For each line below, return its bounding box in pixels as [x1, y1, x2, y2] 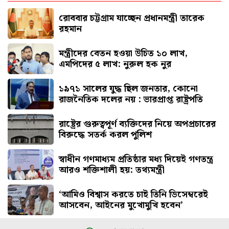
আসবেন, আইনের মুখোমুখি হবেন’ [59, 197, 183, 213]
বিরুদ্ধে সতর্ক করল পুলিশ [59, 127, 152, 142]
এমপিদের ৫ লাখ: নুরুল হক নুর [59, 56, 171, 72]
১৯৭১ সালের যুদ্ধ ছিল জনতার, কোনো [59, 81, 198, 96]
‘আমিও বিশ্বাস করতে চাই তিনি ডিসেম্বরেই [59, 187, 208, 202]
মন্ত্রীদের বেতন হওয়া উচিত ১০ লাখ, [59, 45, 188, 61]
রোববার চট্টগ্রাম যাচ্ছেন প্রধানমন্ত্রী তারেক [59, 10, 204, 26]
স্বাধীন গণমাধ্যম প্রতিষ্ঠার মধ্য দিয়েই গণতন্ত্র [59, 151, 213, 167]
